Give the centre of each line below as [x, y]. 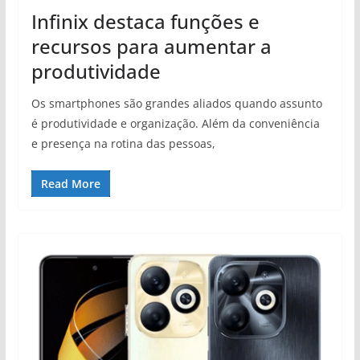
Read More [70, 184]
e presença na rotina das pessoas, [123, 144]
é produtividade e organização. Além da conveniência [175, 124]
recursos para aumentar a [151, 47]
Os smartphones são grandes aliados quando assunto [176, 104]
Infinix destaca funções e [145, 22]
